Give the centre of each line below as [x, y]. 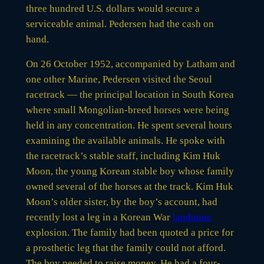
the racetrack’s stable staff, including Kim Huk [123, 156]
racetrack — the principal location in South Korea [130, 94]
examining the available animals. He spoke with [125, 140]
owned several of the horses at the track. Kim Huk [129, 186]
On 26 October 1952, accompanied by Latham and [130, 64]
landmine [192, 217]
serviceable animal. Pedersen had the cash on [120, 24]
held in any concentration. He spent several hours [129, 125]
